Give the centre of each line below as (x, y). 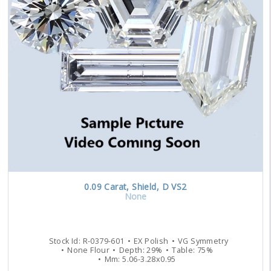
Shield (144, 187)
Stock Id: (66, 241)
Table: (184, 250)
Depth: (133, 250)
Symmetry (208, 241)
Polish (155, 241)
